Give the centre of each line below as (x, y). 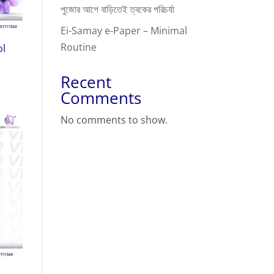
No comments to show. (114, 120)
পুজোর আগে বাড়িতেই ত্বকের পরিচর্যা (117, 9)
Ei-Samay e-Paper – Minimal (124, 31)
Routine (78, 47)
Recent (86, 82)
